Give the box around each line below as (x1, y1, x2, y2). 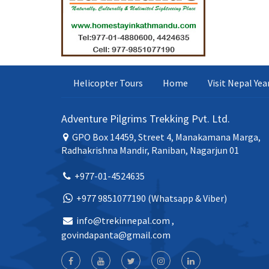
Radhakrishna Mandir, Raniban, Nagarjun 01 (61, 144, 239, 157)
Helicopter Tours (73, 77, 143, 89)
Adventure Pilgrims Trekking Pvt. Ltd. (61, 112, 230, 126)
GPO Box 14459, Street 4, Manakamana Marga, (70, 131, 261, 144)
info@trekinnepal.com (76, 214, 170, 227)
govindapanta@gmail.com (61, 229, 171, 241)
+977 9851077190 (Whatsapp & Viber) (74, 192, 227, 205)
